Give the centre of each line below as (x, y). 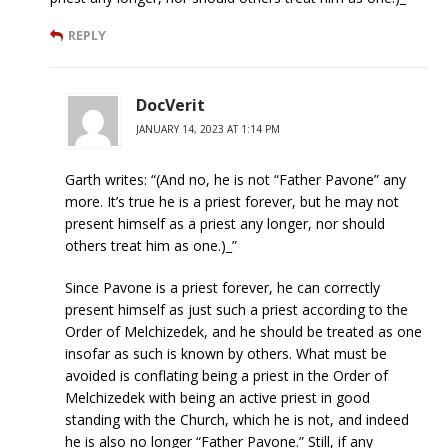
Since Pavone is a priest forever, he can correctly (222, 287)
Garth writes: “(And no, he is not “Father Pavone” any (235, 179)
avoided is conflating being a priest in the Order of (226, 375)
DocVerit (170, 104)
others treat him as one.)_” (151, 245)
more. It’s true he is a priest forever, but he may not (232, 201)
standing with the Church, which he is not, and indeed (237, 419)
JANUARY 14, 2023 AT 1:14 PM (208, 128)
